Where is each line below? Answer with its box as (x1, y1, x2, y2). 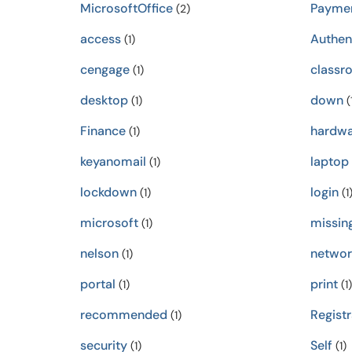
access (80, 31, 121, 47)
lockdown (80, 184, 137, 200)
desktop (80, 92, 128, 108)
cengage (80, 61, 130, 78)
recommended (80, 306, 167, 323)
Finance (80, 123, 126, 139)
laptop (310, 153, 349, 170)
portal (80, 276, 115, 292)
